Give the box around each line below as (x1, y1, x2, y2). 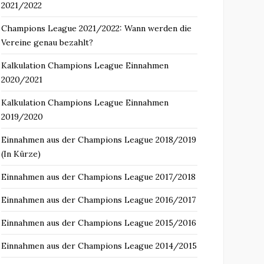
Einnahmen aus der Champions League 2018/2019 (1, 134, 196, 145)
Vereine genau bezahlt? (1, 37, 93, 48)
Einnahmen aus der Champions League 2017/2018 (1, 171, 196, 182)
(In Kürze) (1, 148, 41, 159)
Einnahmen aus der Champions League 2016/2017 (1, 194, 196, 205)
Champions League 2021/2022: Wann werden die (1, 23, 192, 34)
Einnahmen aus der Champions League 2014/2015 (1, 240, 197, 251)
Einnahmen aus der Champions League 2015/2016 (1, 217, 196, 228)
